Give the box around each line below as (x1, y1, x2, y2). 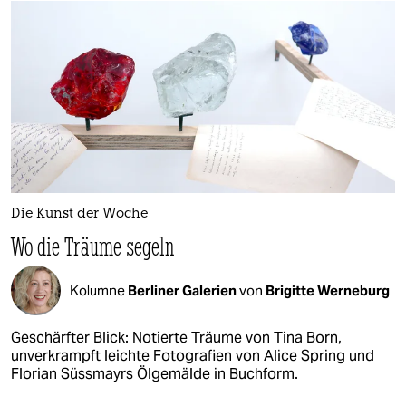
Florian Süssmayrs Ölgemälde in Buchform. (11, 364, 298, 384)
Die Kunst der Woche (11, 208, 148, 222)
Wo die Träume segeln (11, 230, 176, 263)
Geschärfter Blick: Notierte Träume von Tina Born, (11, 328, 342, 348)
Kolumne (70, 281, 128, 299)
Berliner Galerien (128, 281, 239, 299)
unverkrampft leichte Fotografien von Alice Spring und (11, 346, 374, 366)
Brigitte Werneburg (266, 281, 390, 299)
